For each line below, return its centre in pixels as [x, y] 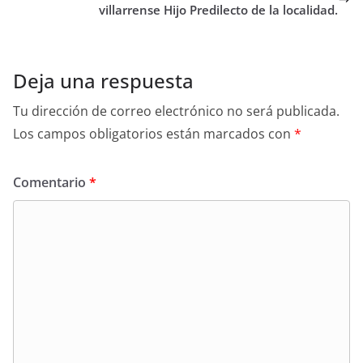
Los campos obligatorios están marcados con [154, 133]
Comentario [51, 182]
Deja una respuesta [103, 80]
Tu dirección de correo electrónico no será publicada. [176, 111]
